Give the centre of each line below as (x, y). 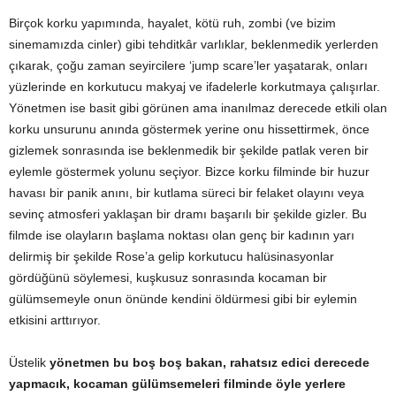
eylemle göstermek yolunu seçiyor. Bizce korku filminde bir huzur (189, 172)
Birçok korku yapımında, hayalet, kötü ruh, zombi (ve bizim (172, 23)
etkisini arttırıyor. (55, 320)
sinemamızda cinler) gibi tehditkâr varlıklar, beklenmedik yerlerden (194, 45)
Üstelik (29, 363)
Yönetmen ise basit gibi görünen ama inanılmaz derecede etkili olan (198, 108)
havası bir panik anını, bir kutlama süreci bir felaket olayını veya (187, 193)
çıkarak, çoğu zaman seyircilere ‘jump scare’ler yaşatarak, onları (188, 66)
